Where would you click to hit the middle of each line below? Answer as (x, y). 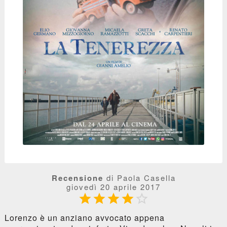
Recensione (77, 178)
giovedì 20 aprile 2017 (113, 186)
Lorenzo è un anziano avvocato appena (84, 217)
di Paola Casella (139, 177)
